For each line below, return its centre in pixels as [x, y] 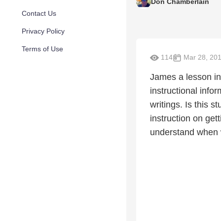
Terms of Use [42, 49]
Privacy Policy [43, 31]
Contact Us [39, 13]
